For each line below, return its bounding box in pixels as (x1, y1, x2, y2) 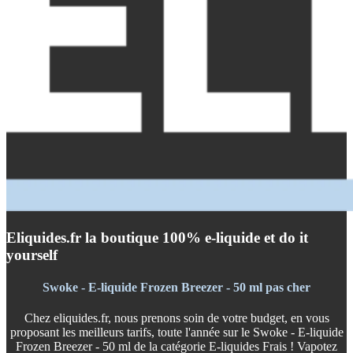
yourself (6, 246, 58, 263)
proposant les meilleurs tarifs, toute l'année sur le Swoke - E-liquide (9, 325, 344, 340)
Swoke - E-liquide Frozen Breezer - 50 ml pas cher (43, 281, 310, 295)
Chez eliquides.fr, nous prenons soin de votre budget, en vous (24, 311, 329, 325)
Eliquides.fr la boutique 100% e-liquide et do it (6, 229, 308, 246)
